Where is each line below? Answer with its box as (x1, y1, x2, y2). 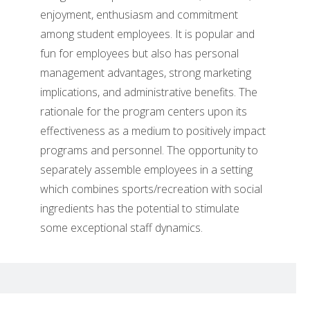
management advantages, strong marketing (40, 65, 252, 81)
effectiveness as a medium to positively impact (40, 123, 266, 139)
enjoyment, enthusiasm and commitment (40, 7, 239, 23)
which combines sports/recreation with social (40, 181, 263, 197)
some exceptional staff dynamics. (40, 220, 203, 236)
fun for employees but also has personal (40, 46, 239, 62)
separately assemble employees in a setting (40, 162, 253, 178)
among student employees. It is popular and (40, 26, 255, 42)
